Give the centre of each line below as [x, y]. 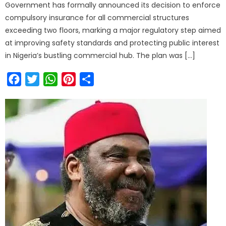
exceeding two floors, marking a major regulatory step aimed [113, 31]
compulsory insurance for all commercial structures [97, 18]
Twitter [54, 79]
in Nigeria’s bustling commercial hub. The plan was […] [100, 56]
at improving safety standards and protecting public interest [112, 43]
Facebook [41, 79]
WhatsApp [79, 79]
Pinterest [94, 79]
